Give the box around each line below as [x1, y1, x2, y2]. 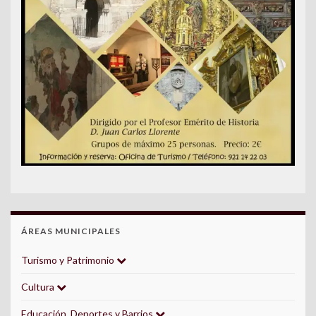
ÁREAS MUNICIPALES [21, 226, 121, 237]
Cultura [21, 281, 56, 293]
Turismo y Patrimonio [21, 254, 116, 267]
